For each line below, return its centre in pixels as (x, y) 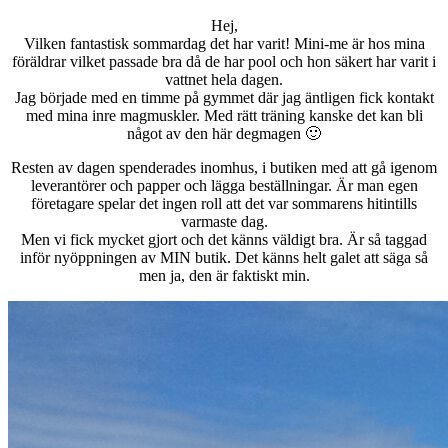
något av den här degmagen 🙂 (224, 134)
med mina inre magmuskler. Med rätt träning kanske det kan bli (224, 116)
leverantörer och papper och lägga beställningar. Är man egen (224, 186)
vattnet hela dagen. (224, 80)
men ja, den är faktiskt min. (224, 276)
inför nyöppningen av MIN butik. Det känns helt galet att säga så (224, 258)
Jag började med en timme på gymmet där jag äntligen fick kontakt (224, 98)
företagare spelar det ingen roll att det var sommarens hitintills (224, 204)
